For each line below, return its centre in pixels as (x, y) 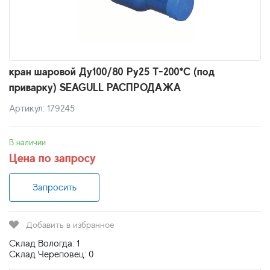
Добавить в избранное (70, 224)
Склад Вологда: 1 (44, 243)
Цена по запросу (52, 158)
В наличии (27, 142)
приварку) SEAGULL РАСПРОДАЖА (95, 87)
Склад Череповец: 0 (52, 254)
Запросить (54, 187)
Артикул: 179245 (42, 108)
